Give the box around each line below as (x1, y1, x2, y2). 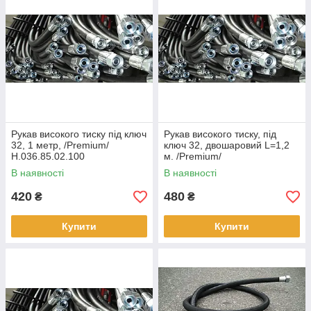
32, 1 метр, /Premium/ (11, 140, 109, 151)
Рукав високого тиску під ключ (11, 128, 146, 140)
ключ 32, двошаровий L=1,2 (164, 140, 289, 151)
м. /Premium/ (164, 151, 221, 162)
